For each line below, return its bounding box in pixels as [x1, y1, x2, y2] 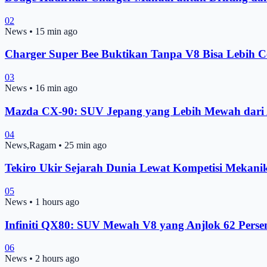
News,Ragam [5, 139, 56, 150]
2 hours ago [35, 253, 79, 264]
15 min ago [35, 26, 77, 36]
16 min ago [35, 83, 77, 94]
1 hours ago [35, 197, 79, 207]
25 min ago [64, 139, 107, 150]
